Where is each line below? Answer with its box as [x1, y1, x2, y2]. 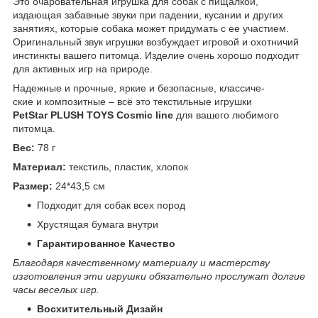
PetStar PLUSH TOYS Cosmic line [13, 109, 173, 121]
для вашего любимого [173, 109, 279, 121]
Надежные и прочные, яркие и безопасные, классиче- [13, 82, 265, 94]
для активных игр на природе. [13, 62, 153, 75]
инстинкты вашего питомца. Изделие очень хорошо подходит [13, 49, 299, 61]
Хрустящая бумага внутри [37, 218, 158, 230]
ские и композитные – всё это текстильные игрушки [13, 95, 252, 107]
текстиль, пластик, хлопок [66, 160, 188, 172]
